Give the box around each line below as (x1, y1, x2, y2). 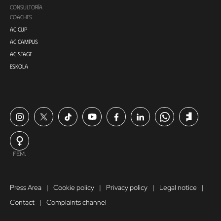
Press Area (10, 183, 41, 192)
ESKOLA (10, 63, 28, 70)
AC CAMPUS (10, 38, 38, 45)
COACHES (10, 13, 32, 21)
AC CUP (10, 26, 27, 33)
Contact (10, 198, 35, 207)
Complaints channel (46, 198, 107, 207)
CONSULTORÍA (10, 3, 42, 11)
